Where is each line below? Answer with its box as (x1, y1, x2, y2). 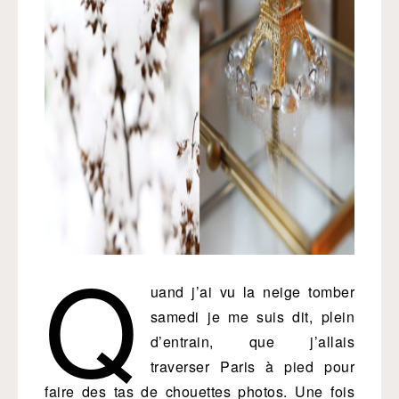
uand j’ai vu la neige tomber (150, 281, 354, 302)
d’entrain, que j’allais (150, 331, 354, 352)
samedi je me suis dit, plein (150, 306, 354, 327)
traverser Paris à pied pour (150, 356, 354, 377)
